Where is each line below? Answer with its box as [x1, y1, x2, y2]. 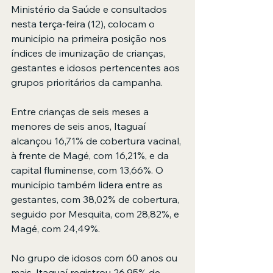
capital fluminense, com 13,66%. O [11, 164, 166, 177]
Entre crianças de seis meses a [11, 105, 151, 118]
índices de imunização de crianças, [11, 47, 168, 60]
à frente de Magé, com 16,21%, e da [11, 149, 171, 162]
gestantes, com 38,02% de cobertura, [11, 193, 182, 206]
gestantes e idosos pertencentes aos [11, 62, 182, 74]
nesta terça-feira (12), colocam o [11, 18, 157, 30]
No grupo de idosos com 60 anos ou [11, 252, 180, 264]
